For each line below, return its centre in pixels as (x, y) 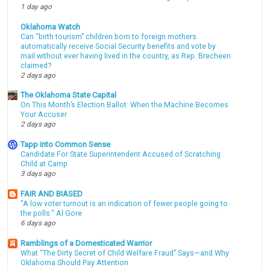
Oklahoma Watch (51, 27)
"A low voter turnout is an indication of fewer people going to (124, 203)
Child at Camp (44, 164)
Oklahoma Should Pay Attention (75, 262)
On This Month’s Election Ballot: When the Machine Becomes (125, 105)
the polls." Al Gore (52, 213)
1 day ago (36, 6)
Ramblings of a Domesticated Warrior (86, 243)
